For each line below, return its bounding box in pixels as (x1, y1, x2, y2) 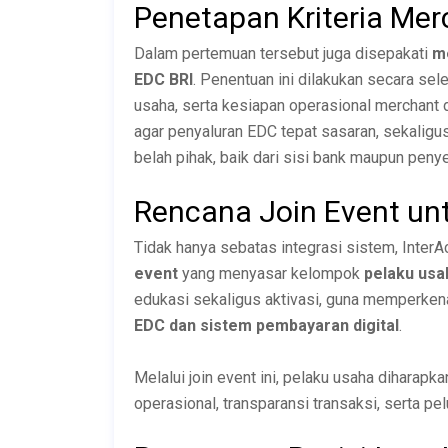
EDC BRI (134, 69, 193, 89)
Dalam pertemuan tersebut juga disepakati (134, 43, 432, 63)
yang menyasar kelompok (178, 263, 364, 283)
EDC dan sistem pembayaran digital (134, 315, 399, 335)
